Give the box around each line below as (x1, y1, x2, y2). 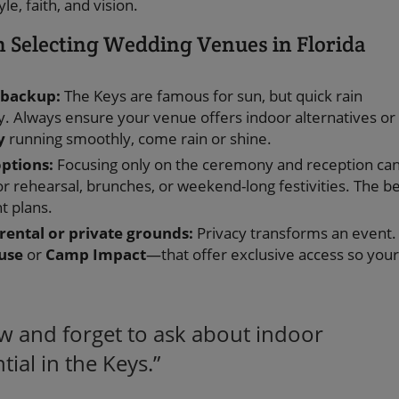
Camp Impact (45, 244, 146, 265)
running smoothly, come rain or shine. (5, 128, 272, 150)
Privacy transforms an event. (193, 223, 396, 244)
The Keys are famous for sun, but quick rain (61, 85, 362, 107)
